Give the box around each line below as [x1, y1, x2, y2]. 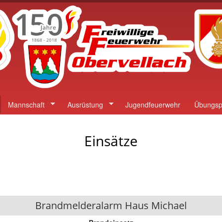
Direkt [79, 1, 97, 10]
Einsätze [84, 131, 138, 150]
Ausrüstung [67, 99, 103, 110]
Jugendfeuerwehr [125, 99, 180, 110]
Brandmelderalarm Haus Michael [35, 199, 187, 212]
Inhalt [79, 23, 96, 32]
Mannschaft [8, 99, 45, 110]
